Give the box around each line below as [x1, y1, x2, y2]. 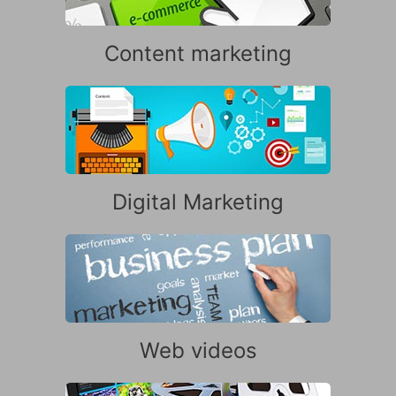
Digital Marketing [112, 188, 284, 215]
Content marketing [104, 40, 292, 66]
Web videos [139, 337, 257, 363]
